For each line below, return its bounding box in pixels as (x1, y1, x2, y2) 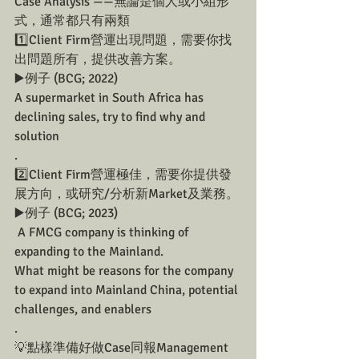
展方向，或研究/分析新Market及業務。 (14, 186, 239, 202)
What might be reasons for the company (14, 263, 236, 279)
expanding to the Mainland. (14, 244, 167, 260)
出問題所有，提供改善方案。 (14, 51, 181, 67)
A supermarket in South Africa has (14, 90, 207, 106)
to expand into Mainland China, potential (14, 282, 241, 298)
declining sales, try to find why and (14, 109, 208, 125)
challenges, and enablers (14, 301, 151, 317)
